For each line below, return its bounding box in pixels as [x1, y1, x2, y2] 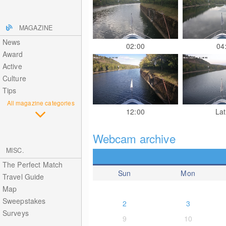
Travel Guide [2, 172, 44, 182]
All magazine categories [7, 98, 75, 107]
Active [2, 61, 22, 71]
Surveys [2, 208, 29, 218]
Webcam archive [92, 130, 176, 146]
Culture [2, 73, 26, 83]
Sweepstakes [2, 196, 46, 206]
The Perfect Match [2, 159, 63, 169]
